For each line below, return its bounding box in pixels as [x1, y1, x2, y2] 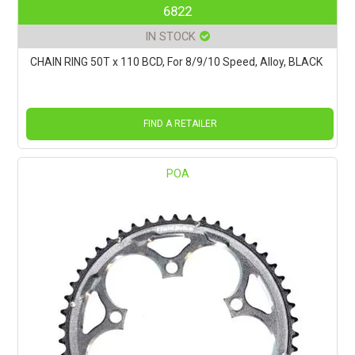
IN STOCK [145, 29, 196, 44]
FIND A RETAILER [143, 117, 217, 129]
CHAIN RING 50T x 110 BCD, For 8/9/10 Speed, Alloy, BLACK [30, 55, 323, 68]
